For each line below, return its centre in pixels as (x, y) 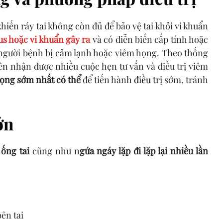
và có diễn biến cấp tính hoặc (149, 39)
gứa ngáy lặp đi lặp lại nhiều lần (144, 151)
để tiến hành (106, 79)
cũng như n (54, 151)
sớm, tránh (186, 79)
